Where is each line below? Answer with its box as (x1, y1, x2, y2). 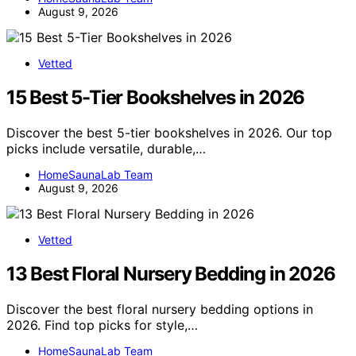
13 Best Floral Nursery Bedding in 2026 (6, 262, 335, 286)
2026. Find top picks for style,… (6, 316, 198, 333)
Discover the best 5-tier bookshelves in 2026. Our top (6, 125, 332, 141)
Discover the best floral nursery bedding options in (6, 300, 313, 317)
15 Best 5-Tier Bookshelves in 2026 (6, 86, 305, 110)
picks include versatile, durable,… (6, 141, 206, 157)
